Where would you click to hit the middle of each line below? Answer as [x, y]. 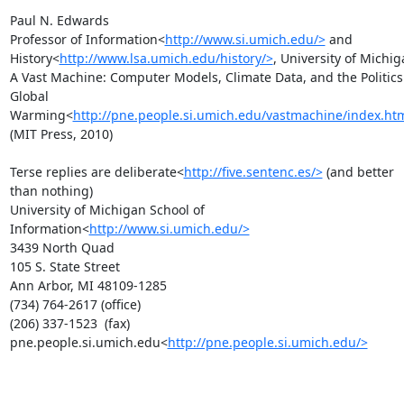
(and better [358, 172]
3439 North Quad [62, 248]
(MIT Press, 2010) [61, 134]
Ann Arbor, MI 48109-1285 [88, 285]
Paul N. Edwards [59, 20]
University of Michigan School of [107, 210]
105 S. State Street [64, 266]
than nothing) [51, 191]
